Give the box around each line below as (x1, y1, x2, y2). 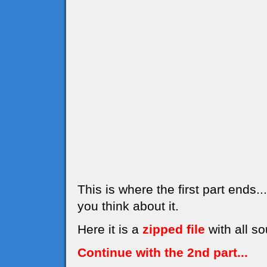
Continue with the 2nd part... (77, 246, 248, 259)
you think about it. (77, 199, 179, 213)
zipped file (142, 222, 205, 236)
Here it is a (77, 222, 142, 236)
